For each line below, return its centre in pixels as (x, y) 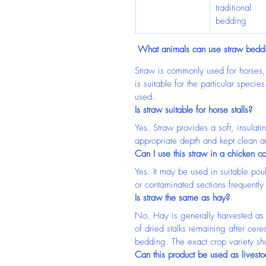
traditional (235, 8)
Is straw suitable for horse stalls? (194, 110)
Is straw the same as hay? (182, 198)
